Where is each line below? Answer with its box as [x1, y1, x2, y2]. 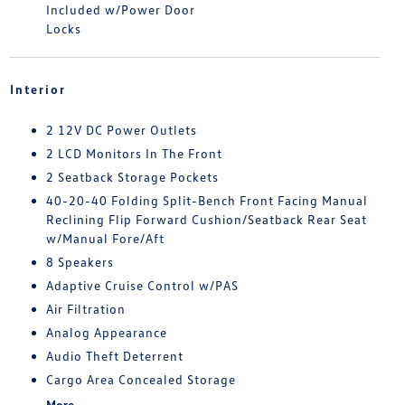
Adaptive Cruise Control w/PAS [45, 278, 239, 294]
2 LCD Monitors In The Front [45, 146, 222, 162]
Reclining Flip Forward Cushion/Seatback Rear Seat [45, 212, 367, 228]
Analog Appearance [45, 325, 167, 341]
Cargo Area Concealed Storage [45, 372, 236, 388]
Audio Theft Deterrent [45, 348, 184, 364]
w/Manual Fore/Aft [45, 231, 165, 247]
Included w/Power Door [45, 2, 195, 18]
